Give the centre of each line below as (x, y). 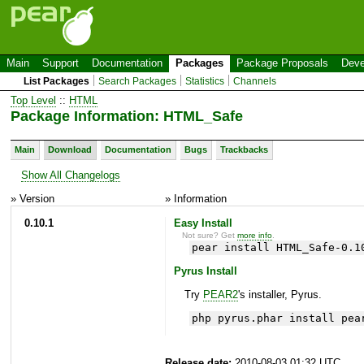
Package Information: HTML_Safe (127, 116)
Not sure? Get (210, 235)
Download (70, 149)
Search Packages (138, 81)
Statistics (205, 81)
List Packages (57, 81)
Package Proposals (282, 63)
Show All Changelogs (71, 175)
